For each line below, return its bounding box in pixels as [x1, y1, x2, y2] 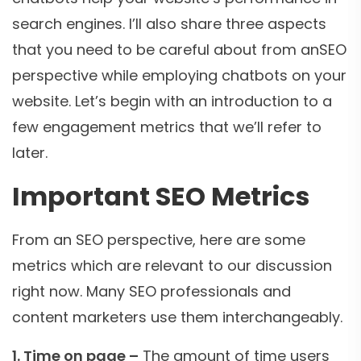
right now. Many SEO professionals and [12, 281, 291, 302]
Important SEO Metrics [12, 178, 309, 215]
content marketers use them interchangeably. [12, 307, 342, 328]
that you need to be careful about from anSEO [12, 39, 346, 60]
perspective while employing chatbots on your [12, 65, 346, 86]
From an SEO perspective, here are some [12, 230, 305, 251]
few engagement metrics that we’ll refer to [12, 117, 322, 138]
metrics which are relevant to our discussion [12, 255, 332, 276]
